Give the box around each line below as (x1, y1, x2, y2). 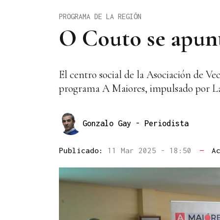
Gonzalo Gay (82, 118, 136, 128)
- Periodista (136, 118, 189, 128)
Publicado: (59, 146, 108, 155)
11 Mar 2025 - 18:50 (108, 146, 196, 155)
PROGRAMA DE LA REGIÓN (59, 12, 141, 21)
